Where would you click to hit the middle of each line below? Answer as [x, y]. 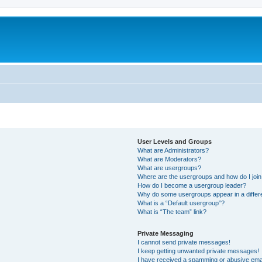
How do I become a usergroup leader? [192, 185]
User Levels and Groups [175, 141]
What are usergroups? [170, 168]
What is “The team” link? [172, 211]
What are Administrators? [173, 150]
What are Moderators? [170, 159]
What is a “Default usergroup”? [181, 203]
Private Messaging [166, 233]
